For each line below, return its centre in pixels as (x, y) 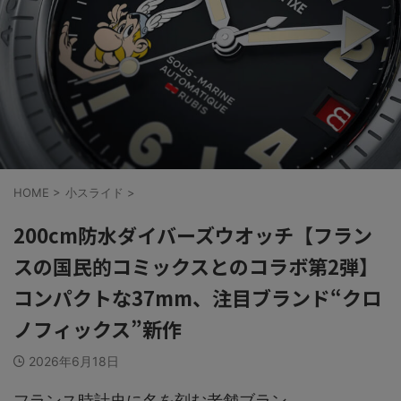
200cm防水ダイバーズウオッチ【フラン (193, 235)
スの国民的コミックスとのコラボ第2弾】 (196, 266)
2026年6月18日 (74, 362)
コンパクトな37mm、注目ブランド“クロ (197, 298)
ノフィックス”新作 (98, 329)
